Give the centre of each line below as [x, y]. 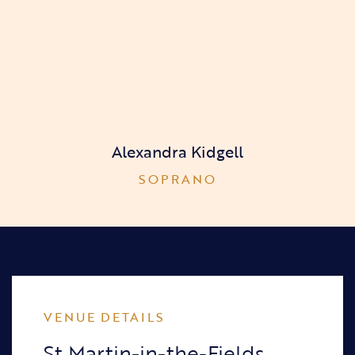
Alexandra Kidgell [177, 151]
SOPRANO [177, 179]
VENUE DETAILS [104, 317]
